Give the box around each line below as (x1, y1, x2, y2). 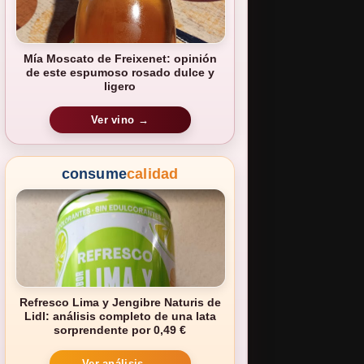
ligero (104, 79, 136, 93)
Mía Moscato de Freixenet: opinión (23, 51, 217, 65)
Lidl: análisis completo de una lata (24, 310, 216, 323)
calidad (127, 166, 179, 183)
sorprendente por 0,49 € (54, 323, 186, 337)
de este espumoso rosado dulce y (25, 65, 214, 79)
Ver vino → (91, 114, 149, 127)
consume (61, 166, 127, 183)
